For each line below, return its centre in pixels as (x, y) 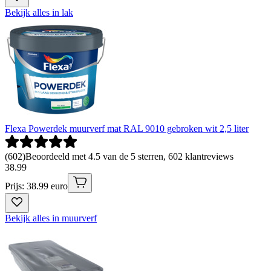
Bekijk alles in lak (39, 13)
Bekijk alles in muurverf (51, 218)
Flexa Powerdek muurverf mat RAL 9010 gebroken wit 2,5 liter (127, 129)
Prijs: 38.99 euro (36, 186)
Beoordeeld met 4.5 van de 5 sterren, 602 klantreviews (129, 157)
